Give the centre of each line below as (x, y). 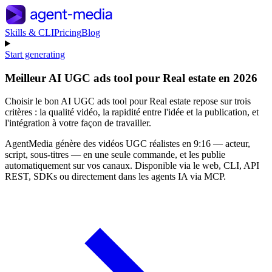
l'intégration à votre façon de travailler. (78, 123)
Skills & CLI (29, 32)
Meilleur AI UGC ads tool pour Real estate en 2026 (131, 78)
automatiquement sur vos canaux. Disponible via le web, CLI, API (132, 166)
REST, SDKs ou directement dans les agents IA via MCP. (115, 177)
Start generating (35, 54)
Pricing (68, 32)
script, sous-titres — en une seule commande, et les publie (115, 155)
